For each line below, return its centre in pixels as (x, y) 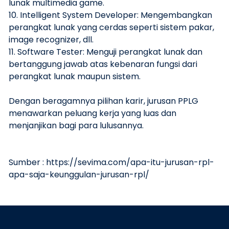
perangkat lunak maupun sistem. (75, 77)
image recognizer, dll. (51, 40)
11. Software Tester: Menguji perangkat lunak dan (106, 52)
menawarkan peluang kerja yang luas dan (93, 113)
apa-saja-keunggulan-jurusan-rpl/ (79, 175)
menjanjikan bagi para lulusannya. (76, 126)
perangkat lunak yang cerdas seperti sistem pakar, (111, 28)
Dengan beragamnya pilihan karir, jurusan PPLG (104, 101)
